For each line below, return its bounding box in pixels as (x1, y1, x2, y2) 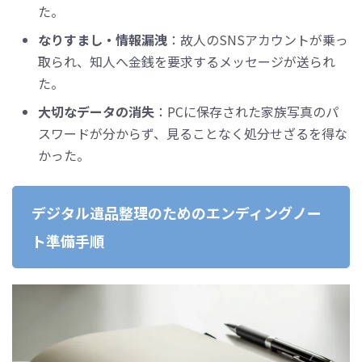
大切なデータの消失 (38, 101, 154, 121)
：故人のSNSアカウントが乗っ (167, 29, 348, 49)
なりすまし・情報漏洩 (38, 29, 167, 49)
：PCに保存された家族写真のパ (154, 101, 339, 121)
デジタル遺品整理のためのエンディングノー (32, 201, 322, 223)
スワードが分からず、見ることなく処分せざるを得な (38, 123, 347, 143)
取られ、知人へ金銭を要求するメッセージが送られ (38, 51, 335, 71)
